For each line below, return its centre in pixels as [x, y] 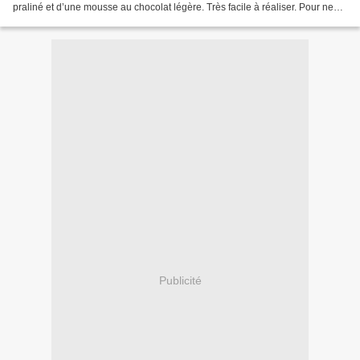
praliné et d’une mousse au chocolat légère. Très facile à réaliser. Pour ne [173, 8]
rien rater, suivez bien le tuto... [78, 20]
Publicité [180, 280]
